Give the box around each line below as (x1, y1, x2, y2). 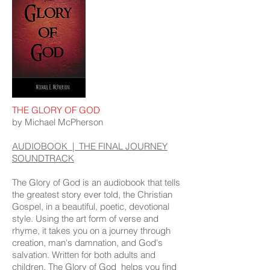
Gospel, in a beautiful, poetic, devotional (12, 201, 169, 212)
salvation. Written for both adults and (12, 249, 155, 260)
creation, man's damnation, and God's (12, 237, 163, 248)
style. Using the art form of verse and (12, 213, 159, 224)
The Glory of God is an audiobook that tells (12, 177, 180, 188)
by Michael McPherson (12, 116, 103, 128)
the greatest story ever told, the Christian (12, 189, 172, 200)
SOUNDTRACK (12, 152, 74, 164)
